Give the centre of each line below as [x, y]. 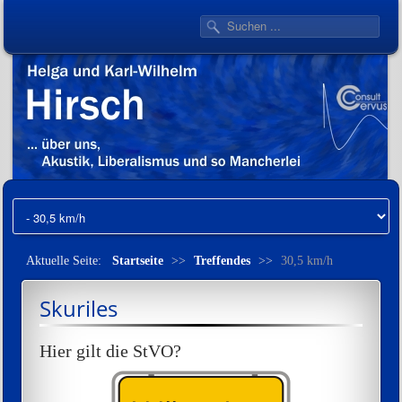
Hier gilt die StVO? [110, 351]
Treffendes [222, 261]
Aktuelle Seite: [67, 261]
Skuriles [79, 308]
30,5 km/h [307, 261]
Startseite [138, 261]
